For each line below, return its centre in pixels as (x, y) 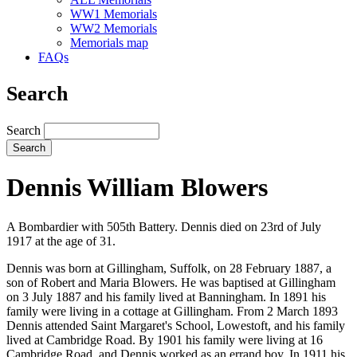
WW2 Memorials (114, 29)
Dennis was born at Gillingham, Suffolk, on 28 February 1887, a (169, 268)
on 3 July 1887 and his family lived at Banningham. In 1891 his (166, 296)
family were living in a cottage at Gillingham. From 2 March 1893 (172, 311)
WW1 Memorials (114, 14)
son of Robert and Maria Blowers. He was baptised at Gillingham (171, 282)
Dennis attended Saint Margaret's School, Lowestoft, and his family (176, 325)
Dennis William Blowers (137, 188)
